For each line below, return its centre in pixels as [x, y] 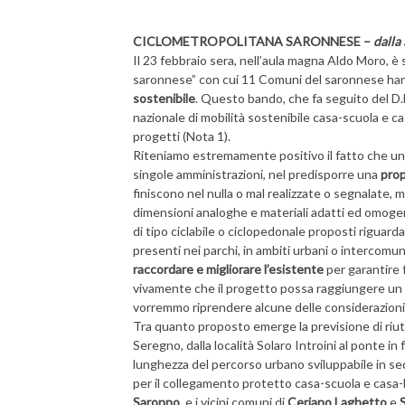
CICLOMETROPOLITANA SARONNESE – [253, 41]
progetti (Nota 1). [182, 136]
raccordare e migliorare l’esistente [228, 269]
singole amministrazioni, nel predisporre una [257, 174]
